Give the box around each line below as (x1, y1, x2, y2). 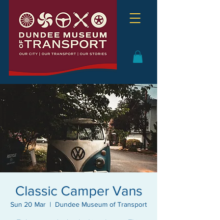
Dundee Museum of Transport (55, 200, 147, 209)
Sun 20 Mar (10, 200, 46, 209)
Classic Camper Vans (15, 183, 142, 199)
